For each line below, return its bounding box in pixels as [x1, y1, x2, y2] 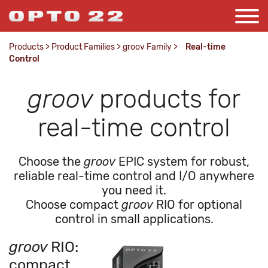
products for [99, 84, 240, 114]
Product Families [51, 42, 115, 52]
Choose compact [26, 197, 121, 212]
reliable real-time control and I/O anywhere [14, 169, 254, 183]
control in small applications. [54, 212, 214, 226]
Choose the [19, 154, 84, 169]
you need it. [102, 183, 166, 197]
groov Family [123, 42, 172, 52]
